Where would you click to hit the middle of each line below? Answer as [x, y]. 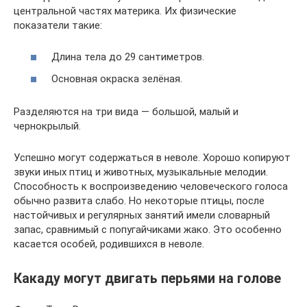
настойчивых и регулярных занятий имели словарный [142, 215]
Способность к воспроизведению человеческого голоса [151, 186]
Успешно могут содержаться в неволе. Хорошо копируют [152, 157]
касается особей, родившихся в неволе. [109, 244]
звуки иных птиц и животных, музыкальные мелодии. [141, 172]
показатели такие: [58, 25]
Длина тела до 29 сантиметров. [128, 57]
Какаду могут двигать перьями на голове [147, 279]
